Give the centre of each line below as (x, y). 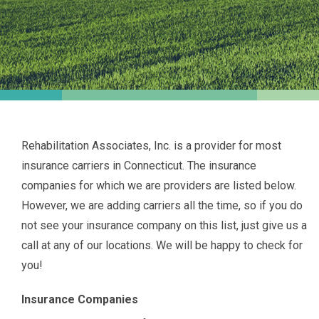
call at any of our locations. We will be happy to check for (162, 245)
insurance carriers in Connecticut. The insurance (139, 166)
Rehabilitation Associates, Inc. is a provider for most (151, 146)
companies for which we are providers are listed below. (159, 185)
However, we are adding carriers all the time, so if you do (162, 205)
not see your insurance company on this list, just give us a (164, 225)
